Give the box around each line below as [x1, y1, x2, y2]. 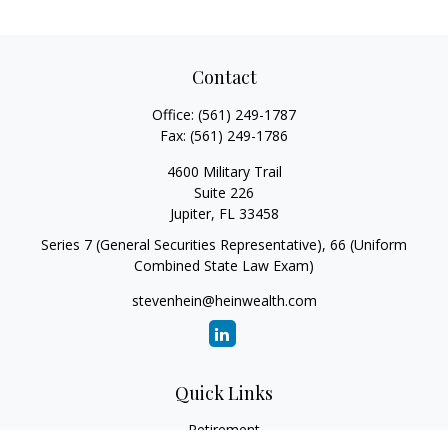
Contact [191, 65, 257, 89]
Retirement [188, 420, 260, 439]
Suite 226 [194, 183, 254, 202]
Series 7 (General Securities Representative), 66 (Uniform [41, 235, 407, 254]
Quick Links [175, 381, 273, 405]
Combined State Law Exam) [134, 256, 314, 275]
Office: [152, 105, 198, 124]
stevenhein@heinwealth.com [131, 291, 317, 310]
